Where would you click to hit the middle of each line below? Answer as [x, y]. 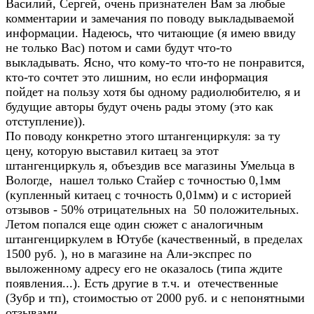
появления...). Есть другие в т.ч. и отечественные [142, 283]
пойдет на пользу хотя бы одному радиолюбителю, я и [153, 92]
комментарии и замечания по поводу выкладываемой [150, 18]
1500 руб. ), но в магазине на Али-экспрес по [129, 254]
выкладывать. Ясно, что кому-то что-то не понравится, [155, 62]
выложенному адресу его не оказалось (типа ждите [144, 268]
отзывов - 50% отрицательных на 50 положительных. [152, 210]
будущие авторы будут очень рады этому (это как [139, 107]
